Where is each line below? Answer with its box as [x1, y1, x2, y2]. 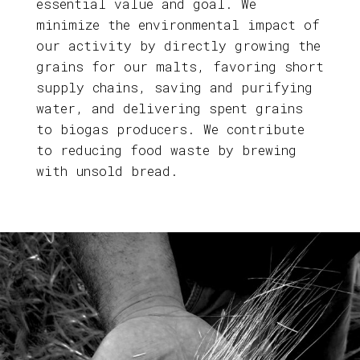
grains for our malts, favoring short [35, 58, 324, 76]
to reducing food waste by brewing [35, 141, 297, 159]
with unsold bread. [35, 162, 178, 180]
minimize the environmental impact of [35, 16, 320, 34]
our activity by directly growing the [35, 37, 321, 55]
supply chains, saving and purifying [35, 79, 313, 96]
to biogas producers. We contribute [35, 121, 305, 138]
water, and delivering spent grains [35, 100, 303, 117]
